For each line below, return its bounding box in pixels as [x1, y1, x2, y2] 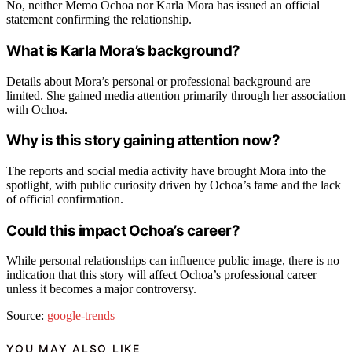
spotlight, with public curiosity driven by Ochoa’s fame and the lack [6, 178, 341, 192]
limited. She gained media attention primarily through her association [6, 88, 346, 102]
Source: [6, 309, 47, 323]
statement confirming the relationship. [6, 13, 192, 27]
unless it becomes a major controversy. [6, 282, 196, 296]
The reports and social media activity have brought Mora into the [6, 164, 326, 178]
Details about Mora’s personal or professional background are [6, 74, 310, 88]
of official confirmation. [6, 192, 123, 207]
